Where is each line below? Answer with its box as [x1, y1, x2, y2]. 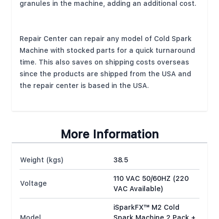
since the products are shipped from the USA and [20, 67, 191, 80]
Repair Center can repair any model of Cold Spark [20, 32, 192, 45]
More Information [60, 124, 159, 145]
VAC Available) [113, 182, 163, 195]
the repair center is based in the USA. [20, 79, 149, 92]
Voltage [20, 177, 47, 190]
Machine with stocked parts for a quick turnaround [20, 44, 195, 57]
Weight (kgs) [20, 153, 64, 166]
